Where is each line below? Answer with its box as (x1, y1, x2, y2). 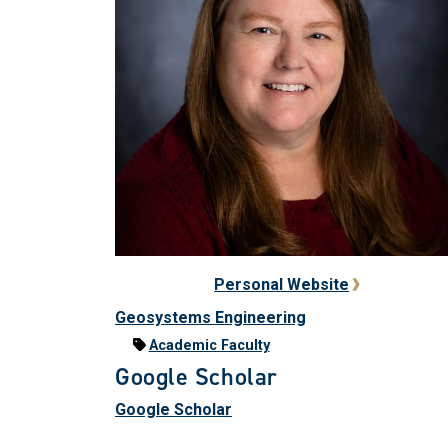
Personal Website (214, 274, 350, 294)
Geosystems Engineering (115, 307, 306, 327)
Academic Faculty (148, 336, 270, 354)
